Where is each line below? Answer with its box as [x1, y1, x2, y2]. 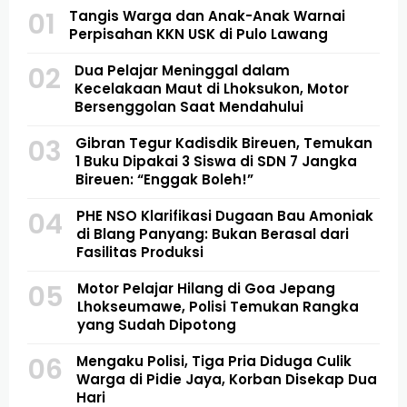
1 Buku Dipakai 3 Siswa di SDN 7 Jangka [75, 152, 357, 172]
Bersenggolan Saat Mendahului [74, 97, 303, 117]
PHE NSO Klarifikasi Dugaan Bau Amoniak [76, 206, 373, 226]
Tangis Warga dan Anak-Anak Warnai [69, 6, 345, 26]
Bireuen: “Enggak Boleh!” [75, 170, 253, 190]
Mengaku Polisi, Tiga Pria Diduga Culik [76, 352, 352, 372]
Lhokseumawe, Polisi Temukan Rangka [77, 297, 359, 317]
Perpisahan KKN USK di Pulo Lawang [69, 25, 328, 45]
